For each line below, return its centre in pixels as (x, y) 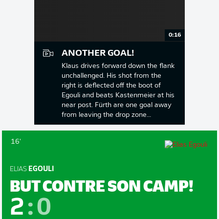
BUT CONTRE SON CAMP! (102, 185)
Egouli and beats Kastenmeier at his (118, 95)
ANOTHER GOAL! (98, 53)
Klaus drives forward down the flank (118, 66)
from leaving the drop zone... (106, 115)
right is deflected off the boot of (111, 86)
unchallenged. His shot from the (111, 76)
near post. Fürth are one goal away (117, 105)
